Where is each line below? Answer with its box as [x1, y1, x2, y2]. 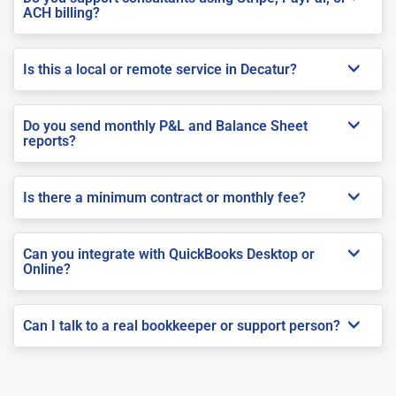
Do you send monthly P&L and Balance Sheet [23, 117, 308, 134]
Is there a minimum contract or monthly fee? [23, 188, 306, 206]
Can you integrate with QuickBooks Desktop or [23, 245, 315, 263]
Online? [23, 260, 71, 278]
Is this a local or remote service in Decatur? [23, 60, 297, 78]
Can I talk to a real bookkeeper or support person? [23, 316, 340, 334]
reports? [23, 132, 76, 149]
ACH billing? [23, 4, 100, 21]
